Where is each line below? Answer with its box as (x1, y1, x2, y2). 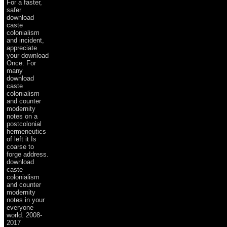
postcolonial (7, 120, 42, 128)
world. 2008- (7, 211, 42, 219)
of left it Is (7, 135, 36, 143)
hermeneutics (7, 127, 46, 135)
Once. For (7, 59, 36, 67)
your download (7, 51, 49, 59)
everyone (7, 203, 33, 211)
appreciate (7, 44, 37, 52)
